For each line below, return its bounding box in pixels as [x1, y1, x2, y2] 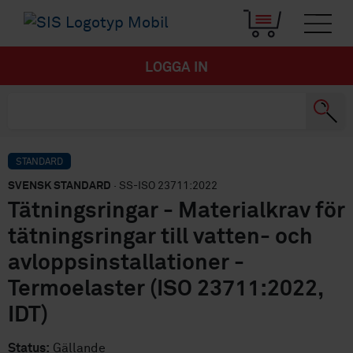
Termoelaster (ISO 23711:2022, [8, 278, 323, 301]
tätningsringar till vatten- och [8, 226, 313, 249]
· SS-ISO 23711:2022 [111, 180, 217, 192]
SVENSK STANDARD [8, 180, 111, 192]
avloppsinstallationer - [8, 252, 244, 275]
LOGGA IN [145, 61, 208, 76]
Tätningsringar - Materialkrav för [8, 200, 345, 223]
